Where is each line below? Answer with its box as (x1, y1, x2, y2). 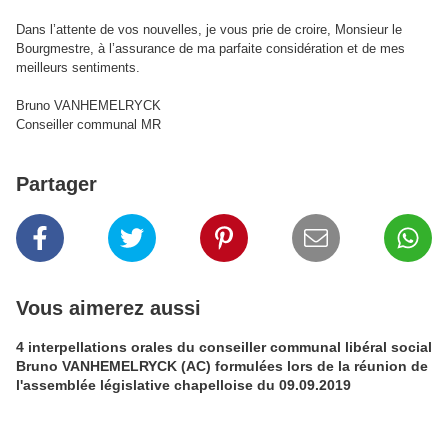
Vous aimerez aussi (16, 297, 201, 319)
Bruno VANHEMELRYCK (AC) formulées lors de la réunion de (16, 358, 428, 374)
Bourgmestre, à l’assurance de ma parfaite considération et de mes (16, 41, 405, 56)
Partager (16, 173, 97, 195)
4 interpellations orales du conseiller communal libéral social (16, 339, 432, 355)
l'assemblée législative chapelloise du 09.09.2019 (16, 377, 351, 393)
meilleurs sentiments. (16, 60, 140, 75)
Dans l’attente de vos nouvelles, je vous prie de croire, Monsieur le (16, 22, 402, 37)
